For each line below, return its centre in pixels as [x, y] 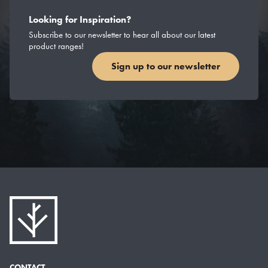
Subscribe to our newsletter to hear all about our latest [122, 34]
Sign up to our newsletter [166, 66]
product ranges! [56, 46]
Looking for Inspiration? [80, 19]
